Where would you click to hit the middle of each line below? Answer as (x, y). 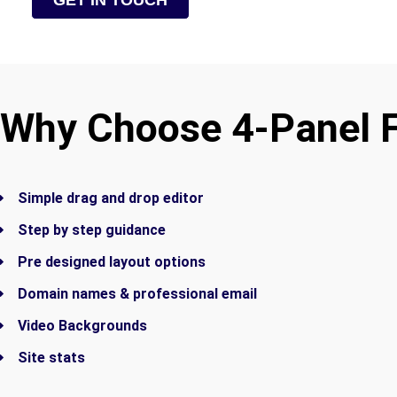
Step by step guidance (92, 230)
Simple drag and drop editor (111, 198)
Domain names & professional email (137, 294)
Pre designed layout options (112, 262)
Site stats (51, 358)
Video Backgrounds (82, 326)
